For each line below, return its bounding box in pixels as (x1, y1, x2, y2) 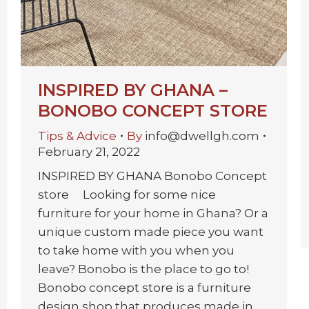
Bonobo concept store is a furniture (38, 280, 251, 295)
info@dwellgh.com (145, 128, 259, 143)
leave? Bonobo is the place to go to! (38, 261, 255, 276)
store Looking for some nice (38, 187, 216, 201)
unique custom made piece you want (38, 224, 263, 239)
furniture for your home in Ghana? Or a (38, 206, 268, 220)
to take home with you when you (38, 243, 235, 257)
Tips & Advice (38, 128, 117, 143)
